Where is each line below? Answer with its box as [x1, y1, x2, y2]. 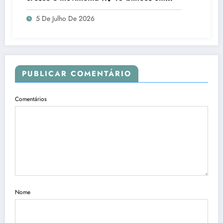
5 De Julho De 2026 [36, 13, 95, 24]
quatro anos [26, 3, 70, 15]
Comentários [15, 95, 47, 104]
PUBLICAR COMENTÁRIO [22, 68, 131, 80]
